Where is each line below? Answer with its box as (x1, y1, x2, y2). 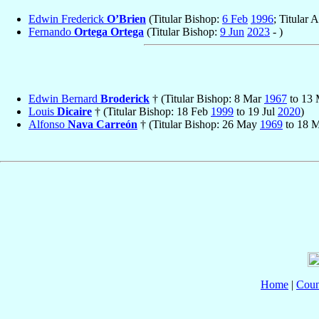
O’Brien (107, 12, 146, 25)
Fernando (28, 25, 74, 38)
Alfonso (28, 118, 68, 131)
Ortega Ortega (74, 25, 144, 38)
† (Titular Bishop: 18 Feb (92, 105, 211, 118)
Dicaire (57, 105, 92, 118)
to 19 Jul (234, 105, 278, 118)
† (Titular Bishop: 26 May (137, 118, 260, 131)
